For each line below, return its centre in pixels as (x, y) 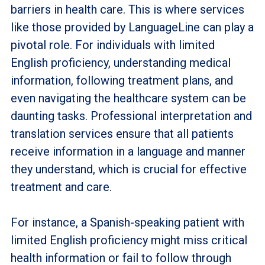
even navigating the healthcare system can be (128, 98)
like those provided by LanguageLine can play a (132, 27)
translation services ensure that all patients (122, 133)
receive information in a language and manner (128, 151)
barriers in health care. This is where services (127, 9)
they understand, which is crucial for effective (128, 169)
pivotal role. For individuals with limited (112, 45)
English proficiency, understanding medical (120, 62)
